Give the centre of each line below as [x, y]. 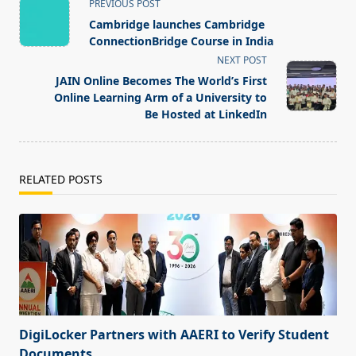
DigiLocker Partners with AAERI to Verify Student [174, 335]
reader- [41, 78]
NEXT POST [242, 60]
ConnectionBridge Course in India [181, 41]
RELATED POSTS [61, 180]
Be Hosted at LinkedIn [206, 114]
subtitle [41, 40]
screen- [41, 59]
